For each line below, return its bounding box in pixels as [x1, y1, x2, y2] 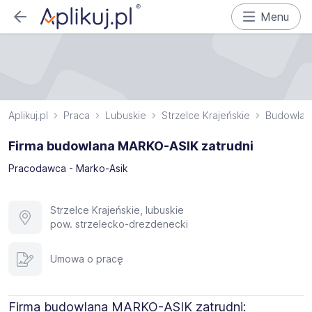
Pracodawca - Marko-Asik [8, 162, 128, 174]
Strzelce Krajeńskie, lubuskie [50, 204, 184, 216]
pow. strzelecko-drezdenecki [50, 218, 188, 230]
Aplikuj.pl [8, 109, 48, 121]
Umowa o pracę [50, 253, 123, 265]
